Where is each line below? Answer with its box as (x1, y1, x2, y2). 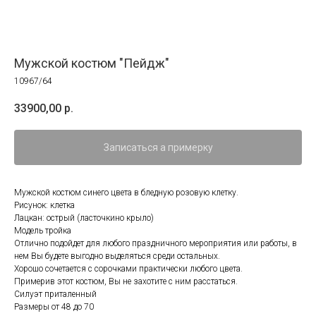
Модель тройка (14, 226, 71, 236)
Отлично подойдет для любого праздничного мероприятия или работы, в (14, 238, 297, 249)
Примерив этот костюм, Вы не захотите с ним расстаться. (14, 276, 238, 287)
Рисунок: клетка (14, 200, 75, 211)
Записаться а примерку (103, 142, 213, 154)
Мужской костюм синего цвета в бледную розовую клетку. (14, 188, 238, 198)
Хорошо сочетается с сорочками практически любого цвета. (14, 264, 243, 274)
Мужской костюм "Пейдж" (14, 56, 169, 71)
